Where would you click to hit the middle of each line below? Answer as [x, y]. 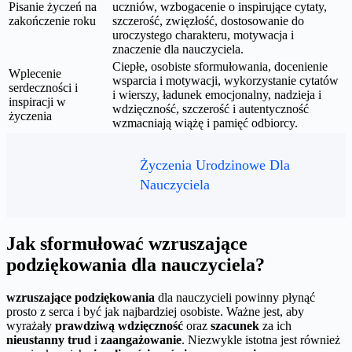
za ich [275, 326]
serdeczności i [43, 87]
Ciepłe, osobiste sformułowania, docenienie [220, 66]
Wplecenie [35, 73]
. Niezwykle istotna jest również [261, 340]
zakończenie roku [52, 20]
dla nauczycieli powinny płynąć [235, 298]
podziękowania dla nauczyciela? [136, 264]
